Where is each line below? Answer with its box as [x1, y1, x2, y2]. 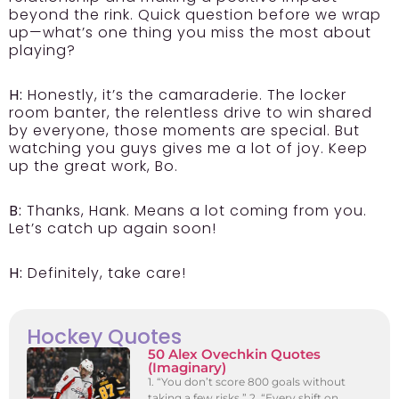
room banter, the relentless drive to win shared [9, 102, 372, 123]
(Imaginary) [148, 358, 227, 376]
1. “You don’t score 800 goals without [148, 374, 346, 388]
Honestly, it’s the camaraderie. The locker [23, 84, 346, 105]
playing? [9, 39, 76, 61]
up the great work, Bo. [9, 155, 178, 176]
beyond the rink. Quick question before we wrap [9, 4, 381, 25]
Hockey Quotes [27, 322, 182, 351]
